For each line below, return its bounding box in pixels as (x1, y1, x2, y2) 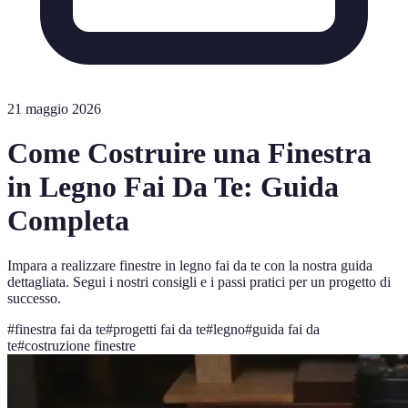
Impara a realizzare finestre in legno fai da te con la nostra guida (7, 257, 372, 273)
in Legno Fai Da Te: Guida (7, 170, 339, 204)
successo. (7, 290, 61, 306)
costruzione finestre (25, 337, 136, 353)
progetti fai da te (113, 321, 206, 337)
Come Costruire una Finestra (7, 137, 372, 170)
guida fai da (252, 321, 320, 337)
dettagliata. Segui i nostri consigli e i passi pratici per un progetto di (7, 273, 391, 290)
